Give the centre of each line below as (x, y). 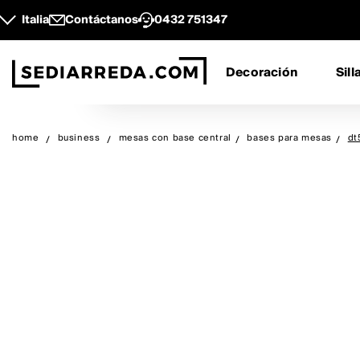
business (79, 138)
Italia (35, 20)
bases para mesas (290, 138)
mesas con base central (175, 138)
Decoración (262, 72)
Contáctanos (102, 20)
